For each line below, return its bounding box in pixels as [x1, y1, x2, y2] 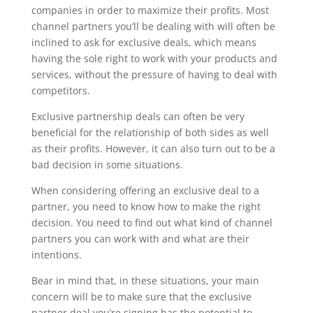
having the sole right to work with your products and [31, 52, 277, 66]
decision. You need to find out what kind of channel [31, 216, 272, 230]
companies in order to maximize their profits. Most [31, 3, 269, 17]
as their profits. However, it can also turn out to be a [31, 142, 275, 156]
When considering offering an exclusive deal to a [31, 184, 259, 198]
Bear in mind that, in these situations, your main [31, 274, 259, 288]
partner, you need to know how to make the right [31, 200, 261, 214]
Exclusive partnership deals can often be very [31, 110, 245, 124]
